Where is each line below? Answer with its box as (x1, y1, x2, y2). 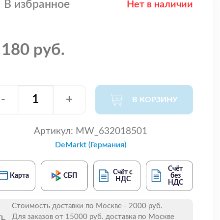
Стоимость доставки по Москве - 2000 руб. (12, 202, 163, 210)
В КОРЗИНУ (132, 95, 178, 104)
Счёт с (113, 168, 133, 176)
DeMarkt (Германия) (55, 140, 126, 149)
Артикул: (34, 126, 73, 136)
